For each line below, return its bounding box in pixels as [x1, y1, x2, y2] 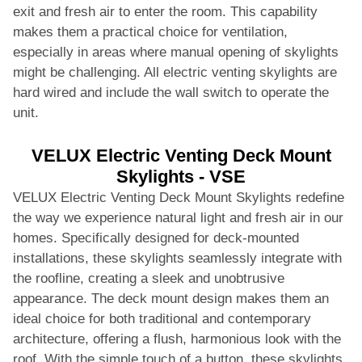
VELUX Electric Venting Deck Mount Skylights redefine [13, 189, 344, 205]
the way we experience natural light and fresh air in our [13, 209, 343, 225]
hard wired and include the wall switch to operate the [13, 84, 329, 100]
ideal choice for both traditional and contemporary [13, 310, 311, 326]
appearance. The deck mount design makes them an [13, 290, 329, 306]
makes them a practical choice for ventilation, [13, 23, 288, 40]
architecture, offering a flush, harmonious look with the [13, 330, 341, 347]
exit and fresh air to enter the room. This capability [13, 3, 318, 19]
